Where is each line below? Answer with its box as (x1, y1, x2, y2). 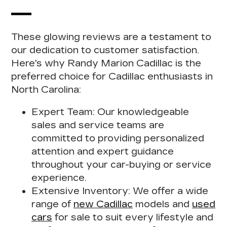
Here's (11, 57, 45, 69)
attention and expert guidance (31, 145, 174, 157)
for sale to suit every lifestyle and (52, 211, 214, 223)
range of (31, 198, 74, 210)
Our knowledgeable (95, 106, 190, 118)
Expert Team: (31, 106, 95, 118)
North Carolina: (11, 84, 82, 95)
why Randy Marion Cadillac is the (45, 57, 202, 69)
